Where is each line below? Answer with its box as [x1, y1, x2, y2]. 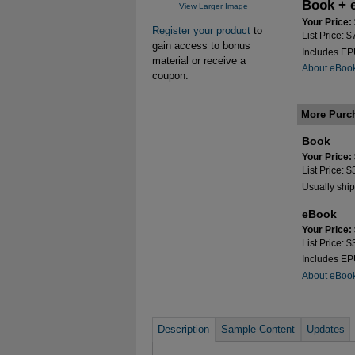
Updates [306, 323, 345, 335]
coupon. [152, 69, 189, 82]
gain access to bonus [152, 39, 250, 52]
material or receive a [152, 54, 246, 67]
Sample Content [221, 323, 296, 335]
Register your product [152, 24, 250, 36]
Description [158, 323, 210, 335]
